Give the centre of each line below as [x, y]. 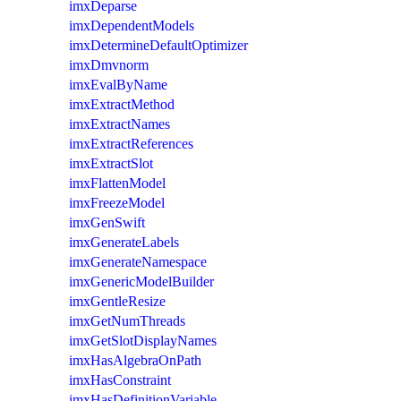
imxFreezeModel [117, 202]
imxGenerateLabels [124, 242]
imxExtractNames [119, 124]
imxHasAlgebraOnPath [135, 360]
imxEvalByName [118, 84]
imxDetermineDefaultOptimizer [158, 45]
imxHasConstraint [120, 380]
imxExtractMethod [122, 104]
